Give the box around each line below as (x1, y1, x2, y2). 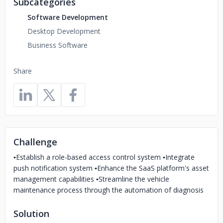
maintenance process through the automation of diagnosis (13, 185, 204, 195)
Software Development (27, 12, 108, 22)
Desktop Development (27, 26, 101, 36)
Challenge (13, 136, 57, 148)
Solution (13, 208, 49, 220)
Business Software (27, 40, 88, 50)
